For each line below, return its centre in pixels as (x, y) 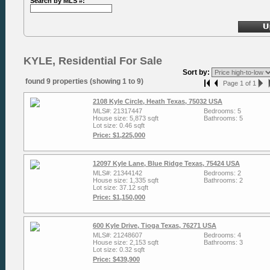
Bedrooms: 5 (222, 111)
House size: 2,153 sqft (126, 242)
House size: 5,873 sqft (126, 118)
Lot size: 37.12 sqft (121, 187)
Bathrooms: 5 (223, 118)
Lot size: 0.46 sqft (119, 125)
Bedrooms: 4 (222, 235)
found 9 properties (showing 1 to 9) (84, 81)
